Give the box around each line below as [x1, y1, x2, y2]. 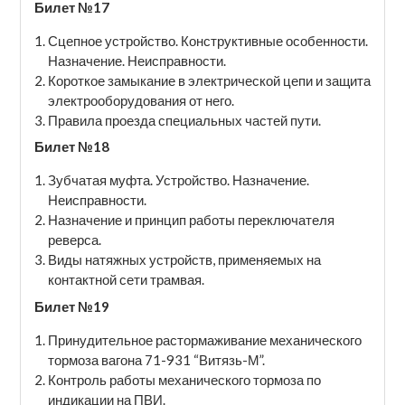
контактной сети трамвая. [47, 271, 204, 287]
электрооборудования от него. [47, 91, 234, 108]
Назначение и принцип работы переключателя [47, 212, 334, 228]
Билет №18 [33, 138, 109, 155]
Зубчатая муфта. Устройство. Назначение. [47, 172, 309, 188]
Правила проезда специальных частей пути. [47, 111, 321, 128]
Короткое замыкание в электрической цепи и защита [47, 71, 371, 89]
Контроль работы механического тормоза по [47, 371, 321, 388]
